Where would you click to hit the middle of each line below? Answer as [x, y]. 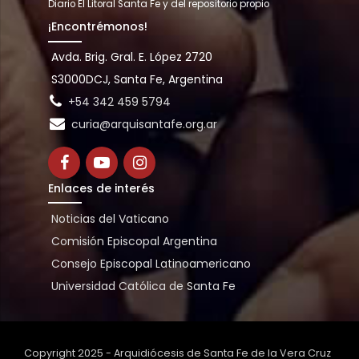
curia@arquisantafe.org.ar [144, 125]
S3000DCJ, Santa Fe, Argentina [137, 80]
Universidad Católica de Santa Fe [143, 286]
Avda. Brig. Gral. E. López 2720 [131, 57]
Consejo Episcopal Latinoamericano [151, 263]
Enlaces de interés [101, 189]
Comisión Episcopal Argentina [134, 241]
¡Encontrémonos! [98, 27]
